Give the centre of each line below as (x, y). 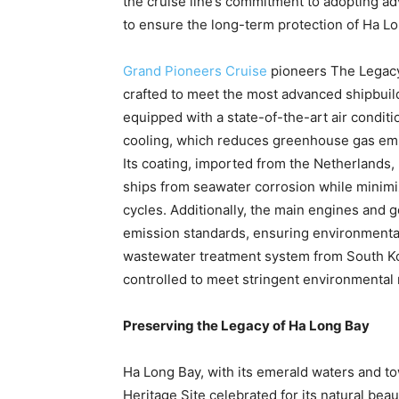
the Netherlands (340, 163)
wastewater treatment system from (235, 256)
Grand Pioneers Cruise (195, 70)
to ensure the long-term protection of (243, 24)
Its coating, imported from (206, 163)
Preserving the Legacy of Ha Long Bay (246, 325)
